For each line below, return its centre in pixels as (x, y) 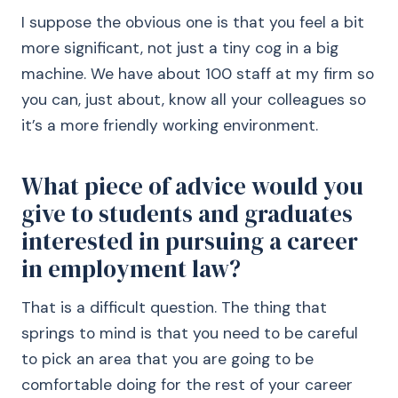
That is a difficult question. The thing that (174, 307)
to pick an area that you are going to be (167, 359)
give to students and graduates (187, 214)
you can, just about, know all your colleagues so (194, 99)
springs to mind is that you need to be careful (190, 333)
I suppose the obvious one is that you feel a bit (193, 22)
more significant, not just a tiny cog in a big (180, 48)
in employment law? (131, 269)
